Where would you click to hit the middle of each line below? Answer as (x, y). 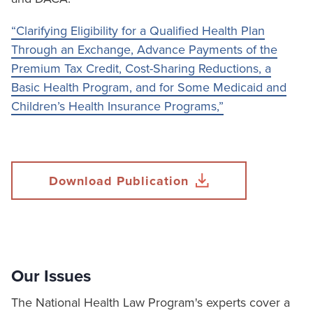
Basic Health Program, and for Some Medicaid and (149, 87)
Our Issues (51, 276)
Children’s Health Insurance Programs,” (117, 106)
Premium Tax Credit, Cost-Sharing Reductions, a (141, 68)
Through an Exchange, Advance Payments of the (144, 50)
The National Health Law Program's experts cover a (151, 303)
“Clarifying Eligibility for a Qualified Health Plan (138, 31)
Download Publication (119, 181)
